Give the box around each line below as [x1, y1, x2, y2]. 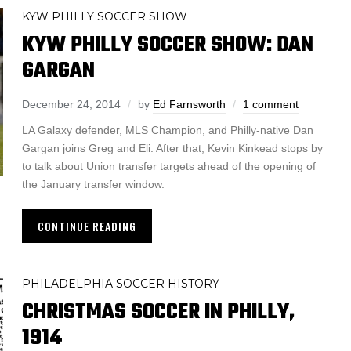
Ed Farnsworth [153, 98, 226, 111]
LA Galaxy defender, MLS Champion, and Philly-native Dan [22, 124, 313, 137]
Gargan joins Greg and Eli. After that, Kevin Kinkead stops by [22, 142, 323, 155]
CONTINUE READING [38, 218, 136, 235]
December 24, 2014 [22, 98, 121, 111]
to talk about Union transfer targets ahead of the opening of [22, 160, 316, 173]
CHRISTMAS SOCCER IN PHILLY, [22, 295, 295, 330]
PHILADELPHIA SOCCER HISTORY [22, 277, 219, 291]
